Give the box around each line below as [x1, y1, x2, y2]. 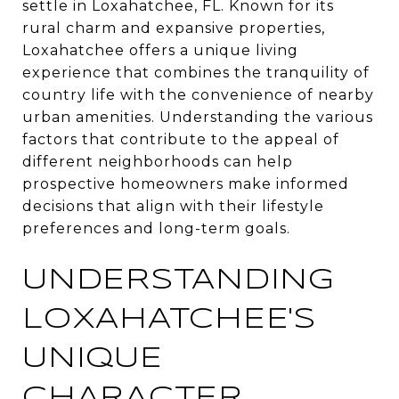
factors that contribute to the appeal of [22, 131, 339, 148]
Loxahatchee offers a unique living [22, 42, 298, 59]
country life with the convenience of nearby [22, 86, 374, 103]
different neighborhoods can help [22, 153, 293, 170]
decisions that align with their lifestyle [22, 198, 324, 215]
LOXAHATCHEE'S [22, 306, 316, 334]
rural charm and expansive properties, [22, 20, 325, 37]
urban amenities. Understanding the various [22, 109, 373, 126]
